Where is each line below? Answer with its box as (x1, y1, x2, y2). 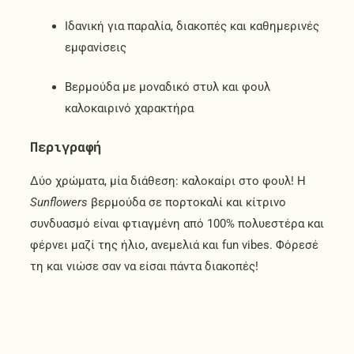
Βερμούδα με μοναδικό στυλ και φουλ (64, 80, 270, 95)
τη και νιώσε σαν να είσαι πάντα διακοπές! (29, 258, 258, 273)
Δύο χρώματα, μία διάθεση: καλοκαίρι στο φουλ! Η (29, 173, 306, 188)
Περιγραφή (29, 137, 101, 156)
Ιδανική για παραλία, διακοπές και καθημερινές (64, 19, 319, 34)
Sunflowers (29, 194, 88, 209)
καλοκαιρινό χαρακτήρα (64, 101, 194, 116)
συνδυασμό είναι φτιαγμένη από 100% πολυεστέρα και (29, 216, 324, 231)
